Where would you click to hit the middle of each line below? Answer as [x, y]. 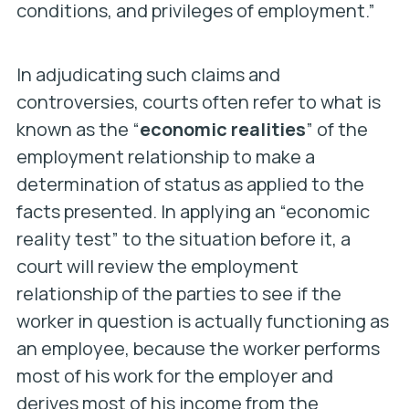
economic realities [222, 129]
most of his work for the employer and [174, 376]
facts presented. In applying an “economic [193, 211]
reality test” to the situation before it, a [183, 239]
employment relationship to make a [165, 157]
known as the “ [78, 129]
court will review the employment [157, 266]
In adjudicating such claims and [148, 74]
